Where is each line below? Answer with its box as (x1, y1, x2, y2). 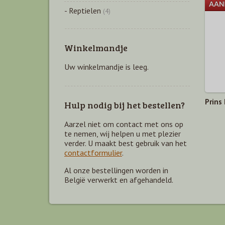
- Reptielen (64, 6, 103, 16)
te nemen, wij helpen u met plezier (64, 129, 181, 139)
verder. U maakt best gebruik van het (64, 138, 187, 148)
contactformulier (64, 148, 122, 158)
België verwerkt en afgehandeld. (64, 175, 173, 185)
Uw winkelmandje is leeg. (64, 62, 149, 72)
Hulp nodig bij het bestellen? (64, 99, 185, 111)
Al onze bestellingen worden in (64, 165, 168, 175)
